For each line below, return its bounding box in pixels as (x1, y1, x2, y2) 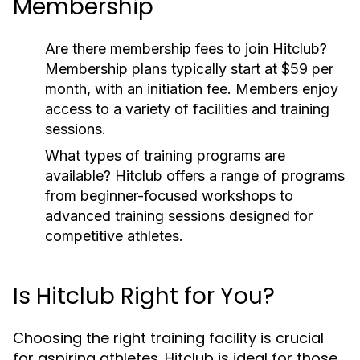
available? (45, 167, 111, 184)
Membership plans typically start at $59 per (45, 60, 333, 77)
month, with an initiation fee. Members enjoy (45, 80, 338, 97)
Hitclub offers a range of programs (111, 167, 345, 184)
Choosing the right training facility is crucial (13, 328, 324, 348)
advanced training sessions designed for (45, 207, 313, 224)
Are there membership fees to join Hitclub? (45, 40, 327, 57)
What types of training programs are (45, 147, 285, 164)
